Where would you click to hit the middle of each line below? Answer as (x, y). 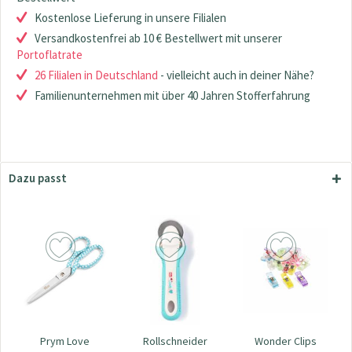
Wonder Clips (286, 341)
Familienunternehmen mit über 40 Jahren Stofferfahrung (172, 95)
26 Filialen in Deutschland (96, 75)
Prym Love (64, 341)
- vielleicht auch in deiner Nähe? (236, 75)
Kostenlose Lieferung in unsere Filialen (130, 18)
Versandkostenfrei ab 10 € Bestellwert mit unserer (158, 38)
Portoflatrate (49, 55)
